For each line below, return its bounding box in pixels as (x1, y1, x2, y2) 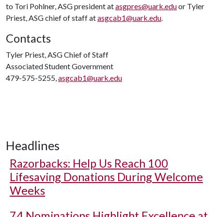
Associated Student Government (6, 62, 113, 71)
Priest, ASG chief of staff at (6, 13, 97, 22)
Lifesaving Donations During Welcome (10, 170, 203, 184)
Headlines (6, 138, 60, 153)
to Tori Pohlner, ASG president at (6, 1, 115, 11)
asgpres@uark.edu (115, 1, 177, 11)
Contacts (6, 31, 51, 45)
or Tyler (177, 1, 204, 11)
